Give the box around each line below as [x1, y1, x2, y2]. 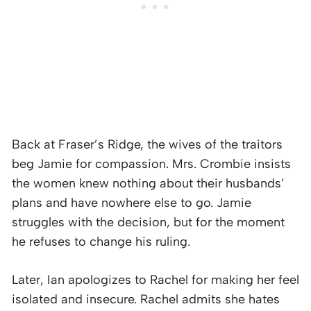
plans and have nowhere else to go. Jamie [12, 194, 251, 210]
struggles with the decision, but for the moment [12, 214, 285, 230]
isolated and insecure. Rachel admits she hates [12, 291, 280, 307]
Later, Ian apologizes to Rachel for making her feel [12, 271, 299, 287]
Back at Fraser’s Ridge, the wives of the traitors [12, 136, 283, 152]
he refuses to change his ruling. [12, 233, 190, 249]
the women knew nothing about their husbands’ [12, 175, 285, 191]
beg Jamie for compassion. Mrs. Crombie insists [12, 155, 291, 171]
